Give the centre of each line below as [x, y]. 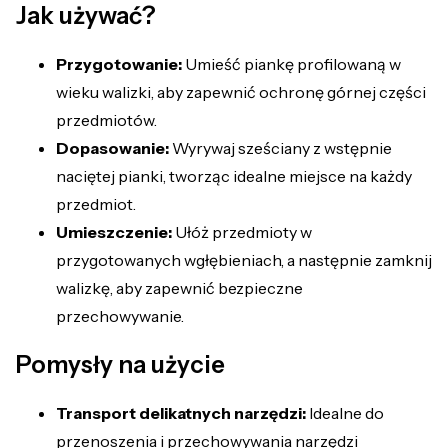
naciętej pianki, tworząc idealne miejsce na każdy [234, 175]
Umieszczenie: [114, 231]
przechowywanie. [120, 315]
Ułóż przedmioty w [242, 231]
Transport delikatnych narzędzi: [181, 412]
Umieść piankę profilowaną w [291, 63]
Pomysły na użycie [120, 364]
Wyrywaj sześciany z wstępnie [280, 147]
